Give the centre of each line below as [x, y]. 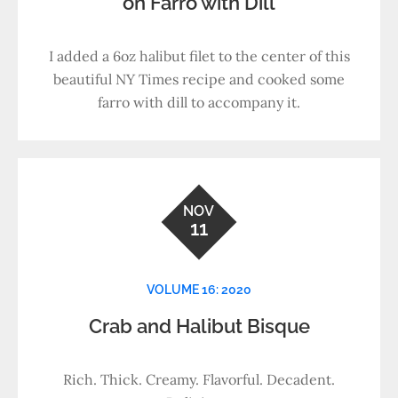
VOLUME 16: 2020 [199, 290]
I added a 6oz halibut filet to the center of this [199, 56]
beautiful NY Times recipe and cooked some [199, 79]
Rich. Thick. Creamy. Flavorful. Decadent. [199, 379]
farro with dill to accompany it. [199, 102]
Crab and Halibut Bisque [199, 326]
